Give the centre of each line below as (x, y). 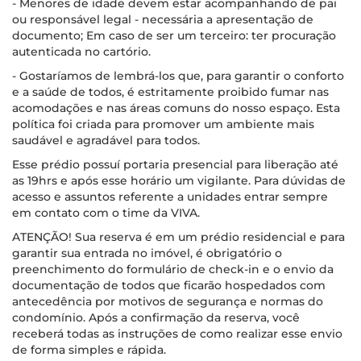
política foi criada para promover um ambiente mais (163, 124)
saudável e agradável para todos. (106, 140)
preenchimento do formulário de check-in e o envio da (173, 269)
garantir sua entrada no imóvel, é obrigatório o (147, 253)
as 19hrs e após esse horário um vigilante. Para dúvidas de (179, 180)
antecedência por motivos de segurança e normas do (168, 301)
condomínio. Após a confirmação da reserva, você (156, 317)
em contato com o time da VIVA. (106, 213)
